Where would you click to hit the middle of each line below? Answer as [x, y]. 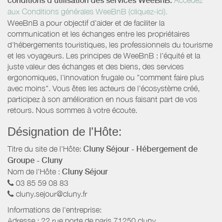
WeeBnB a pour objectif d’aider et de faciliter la [86, 23]
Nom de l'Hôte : [35, 172]
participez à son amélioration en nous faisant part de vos [102, 99]
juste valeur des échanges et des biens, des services [96, 67]
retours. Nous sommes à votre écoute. [72, 110]
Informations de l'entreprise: [55, 210]
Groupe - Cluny [35, 161]
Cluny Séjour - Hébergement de [140, 149]
